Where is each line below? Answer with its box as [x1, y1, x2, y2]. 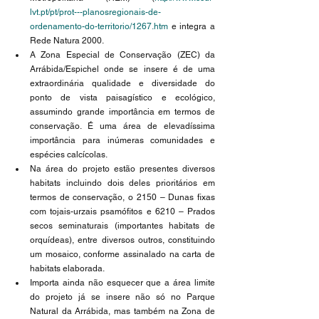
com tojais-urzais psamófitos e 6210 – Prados [30, 206, 215, 216]
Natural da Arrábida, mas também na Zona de [30, 306, 215, 316]
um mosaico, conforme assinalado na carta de [30, 249, 215, 259]
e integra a [168, 21, 215, 31]
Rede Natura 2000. [30, 36, 105, 46]
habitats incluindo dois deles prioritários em [30, 178, 215, 188]
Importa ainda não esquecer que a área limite [30, 278, 215, 288]
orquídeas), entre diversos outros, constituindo [30, 235, 215, 245]
